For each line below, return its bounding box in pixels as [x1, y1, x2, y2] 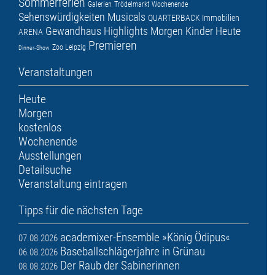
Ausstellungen [18, 149, 82, 163]
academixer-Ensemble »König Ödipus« [60, 230, 230, 245]
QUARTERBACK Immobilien [148, 13, 239, 23]
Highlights [104, 25, 148, 38]
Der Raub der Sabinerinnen [60, 258, 180, 273]
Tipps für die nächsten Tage [18, 203, 143, 218]
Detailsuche [18, 163, 72, 177]
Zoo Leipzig [52, 43, 86, 52]
